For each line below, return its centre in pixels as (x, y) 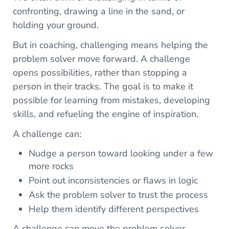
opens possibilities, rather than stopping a (100, 72)
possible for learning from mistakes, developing (111, 100)
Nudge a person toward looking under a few (121, 153)
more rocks (51, 166)
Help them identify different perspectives (114, 209)
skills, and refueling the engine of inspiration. (105, 114)
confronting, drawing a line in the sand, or (98, 11)
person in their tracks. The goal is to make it (103, 86)
